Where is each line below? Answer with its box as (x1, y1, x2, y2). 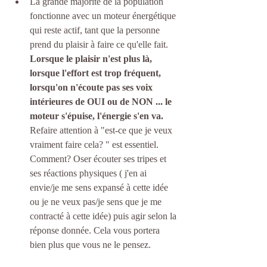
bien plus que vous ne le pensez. (30, 240, 151, 250)
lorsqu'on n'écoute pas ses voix (30, 82, 155, 93)
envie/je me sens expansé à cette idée (30, 182, 173, 193)
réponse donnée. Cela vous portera (30, 225, 162, 236)
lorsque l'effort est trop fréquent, (30, 68, 163, 79)
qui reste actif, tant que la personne (30, 25, 162, 36)
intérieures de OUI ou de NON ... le (30, 97, 174, 107)
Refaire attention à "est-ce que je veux (30, 125, 175, 136)
